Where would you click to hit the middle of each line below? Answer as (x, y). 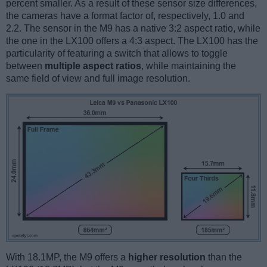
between (25, 66)
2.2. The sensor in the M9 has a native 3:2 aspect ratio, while (133, 29)
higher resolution (167, 257)
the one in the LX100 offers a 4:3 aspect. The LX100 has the (132, 41)
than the (224, 257)
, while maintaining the (189, 66)
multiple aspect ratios (93, 66)
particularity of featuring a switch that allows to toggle (117, 54)
